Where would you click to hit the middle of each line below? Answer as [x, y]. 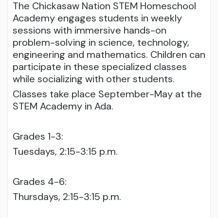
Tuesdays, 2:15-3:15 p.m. [65, 151]
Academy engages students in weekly [97, 18]
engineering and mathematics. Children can [109, 54]
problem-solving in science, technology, [101, 42]
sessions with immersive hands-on [90, 30]
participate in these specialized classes [100, 67]
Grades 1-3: [38, 136]
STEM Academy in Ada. [63, 106]
